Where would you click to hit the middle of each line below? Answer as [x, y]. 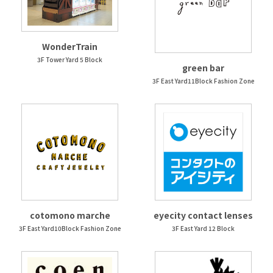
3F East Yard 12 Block [203, 228]
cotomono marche [70, 215]
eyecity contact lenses [203, 215]
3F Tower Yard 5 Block [70, 59]
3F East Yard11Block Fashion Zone [203, 80]
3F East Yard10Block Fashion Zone [70, 228]
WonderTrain [70, 46]
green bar [203, 67]
